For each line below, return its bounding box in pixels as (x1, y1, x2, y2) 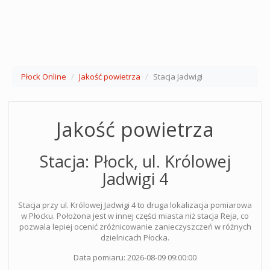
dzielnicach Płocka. (101, 232, 169, 243)
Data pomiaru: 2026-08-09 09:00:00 (74, 252, 196, 263)
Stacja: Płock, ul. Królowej (39, 150, 231, 172)
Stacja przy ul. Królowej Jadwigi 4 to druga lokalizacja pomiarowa (18, 199, 252, 210)
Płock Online (21, 71, 66, 82)
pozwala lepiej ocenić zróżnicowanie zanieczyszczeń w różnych (19, 221, 251, 232)
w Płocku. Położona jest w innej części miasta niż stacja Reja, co (21, 210, 249, 221)
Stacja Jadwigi (153, 71, 202, 82)
